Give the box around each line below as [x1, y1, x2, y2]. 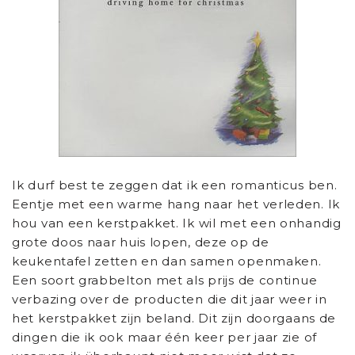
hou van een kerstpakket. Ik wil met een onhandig [12, 215, 342, 231]
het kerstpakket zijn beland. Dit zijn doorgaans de [12, 310, 337, 326]
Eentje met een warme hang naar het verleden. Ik [12, 196, 340, 212]
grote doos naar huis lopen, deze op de [12, 234, 269, 250]
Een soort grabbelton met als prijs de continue [12, 272, 318, 288]
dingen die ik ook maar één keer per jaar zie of [12, 329, 317, 345]
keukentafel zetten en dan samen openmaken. [12, 253, 322, 269]
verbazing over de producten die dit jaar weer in [12, 291, 327, 307]
